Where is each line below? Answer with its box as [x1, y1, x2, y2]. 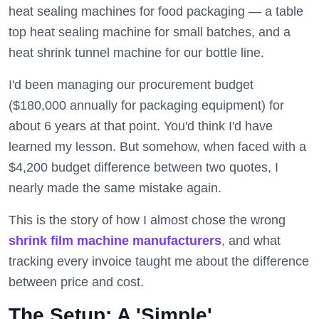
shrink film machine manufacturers [9, 234, 221, 248]
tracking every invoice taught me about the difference [9, 254, 309, 268]
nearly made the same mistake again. [9, 181, 221, 195]
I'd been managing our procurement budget [9, 78, 253, 92]
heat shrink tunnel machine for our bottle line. [9, 46, 264, 60]
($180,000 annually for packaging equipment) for [9, 98, 284, 113]
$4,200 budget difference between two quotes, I [9, 160, 278, 174]
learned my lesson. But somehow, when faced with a [9, 140, 306, 154]
